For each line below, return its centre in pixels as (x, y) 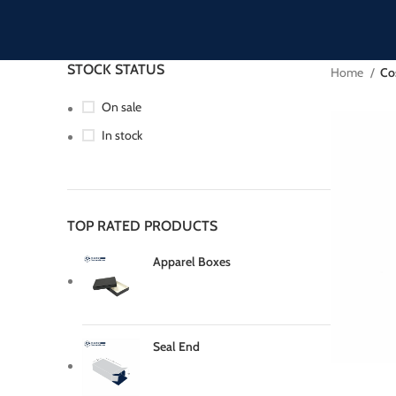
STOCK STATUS (116, 69)
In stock (122, 135)
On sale (122, 107)
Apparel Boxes (192, 262)
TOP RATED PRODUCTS (142, 226)
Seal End (176, 346)
